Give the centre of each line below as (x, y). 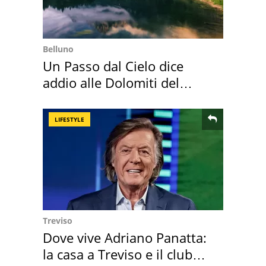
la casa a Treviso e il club (118, 254)
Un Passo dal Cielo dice (113, 66)
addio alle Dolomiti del (111, 83)
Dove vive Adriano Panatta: (125, 238)
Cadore (64, 99)
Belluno (58, 49)
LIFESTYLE (69, 120)
